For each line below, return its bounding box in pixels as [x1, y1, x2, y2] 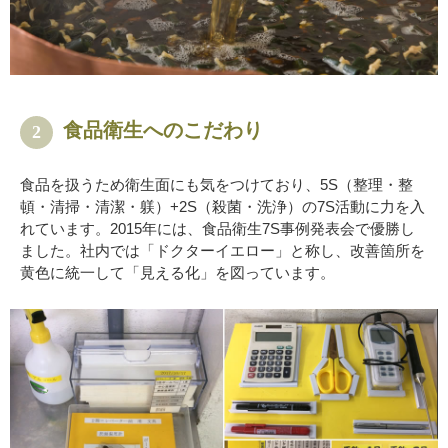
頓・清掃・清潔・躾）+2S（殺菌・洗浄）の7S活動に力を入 [20, 198, 425, 216]
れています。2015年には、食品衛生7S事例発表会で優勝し [20, 220, 415, 238]
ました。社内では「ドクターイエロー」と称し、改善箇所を [20, 242, 425, 260]
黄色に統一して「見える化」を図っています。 [20, 264, 335, 282]
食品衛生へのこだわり [63, 119, 263, 142]
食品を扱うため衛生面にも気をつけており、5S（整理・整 [20, 176, 413, 194]
